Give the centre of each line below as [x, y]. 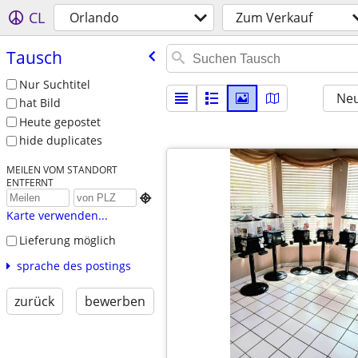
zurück [35, 301]
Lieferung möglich [67, 241]
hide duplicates [60, 141]
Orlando [94, 18]
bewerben [115, 301]
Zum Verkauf [274, 18]
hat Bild [40, 103]
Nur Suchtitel [54, 84]
